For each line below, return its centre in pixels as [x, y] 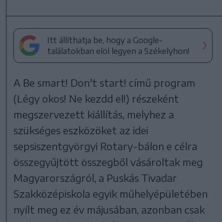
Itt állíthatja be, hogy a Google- [105, 40]
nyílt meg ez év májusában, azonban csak [109, 209]
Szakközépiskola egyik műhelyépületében [111, 193]
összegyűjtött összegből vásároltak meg [108, 162]
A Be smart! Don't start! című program [105, 82]
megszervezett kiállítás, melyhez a [94, 114]
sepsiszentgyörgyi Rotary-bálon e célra [106, 146]
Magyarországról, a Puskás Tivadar [95, 177]
